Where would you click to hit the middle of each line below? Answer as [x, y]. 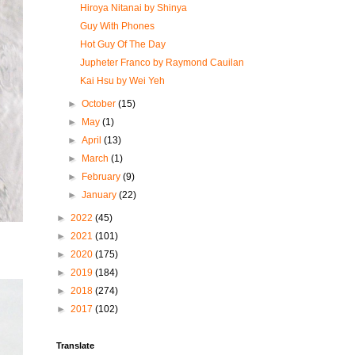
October [100, 104]
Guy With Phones [117, 26]
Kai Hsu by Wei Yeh [122, 81]
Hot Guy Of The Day [122, 44]
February [103, 177]
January [101, 195]
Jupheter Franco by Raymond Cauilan [162, 63]
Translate [75, 345]
